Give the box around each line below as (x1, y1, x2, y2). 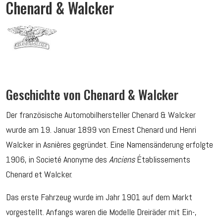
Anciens (107, 154, 135, 166)
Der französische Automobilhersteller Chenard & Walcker (6, 109, 196, 121)
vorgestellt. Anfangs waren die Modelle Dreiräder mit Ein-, (6, 206, 197, 218)
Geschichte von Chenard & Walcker (6, 84, 178, 104)
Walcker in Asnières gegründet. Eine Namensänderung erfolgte (6, 139, 213, 151)
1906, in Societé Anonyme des (6, 154, 107, 166)
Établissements (135, 154, 190, 166)
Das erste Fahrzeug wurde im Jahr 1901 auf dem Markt (6, 191, 192, 203)
